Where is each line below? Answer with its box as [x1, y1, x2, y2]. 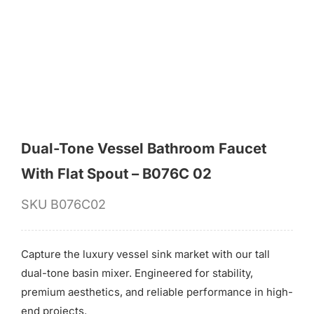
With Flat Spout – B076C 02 [20, 165, 212, 183]
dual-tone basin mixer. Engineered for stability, [20, 266, 253, 280]
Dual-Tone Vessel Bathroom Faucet [20, 139, 266, 158]
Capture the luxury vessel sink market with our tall [20, 247, 270, 261]
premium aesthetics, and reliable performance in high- [20, 285, 293, 299]
